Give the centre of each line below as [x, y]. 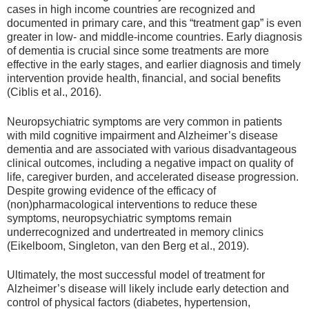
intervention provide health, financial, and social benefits [144, 79]
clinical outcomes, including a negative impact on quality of [150, 163]
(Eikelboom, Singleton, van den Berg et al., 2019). [128, 246]
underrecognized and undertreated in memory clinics [135, 232]
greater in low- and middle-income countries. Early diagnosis [154, 37]
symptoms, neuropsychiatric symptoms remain [119, 218]
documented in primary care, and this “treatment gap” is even [154, 23]
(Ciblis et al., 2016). [54, 92]
